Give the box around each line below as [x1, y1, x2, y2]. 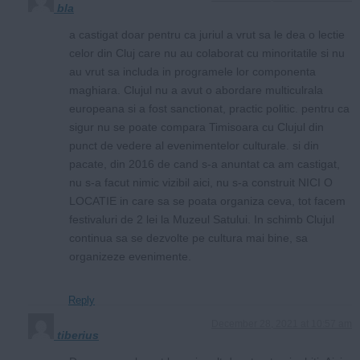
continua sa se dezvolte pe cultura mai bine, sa [69, 231, 308, 244]
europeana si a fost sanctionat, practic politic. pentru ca [69, 101, 350, 115]
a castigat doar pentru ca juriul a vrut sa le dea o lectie [69, 27, 345, 41]
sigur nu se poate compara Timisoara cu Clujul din [69, 120, 324, 133]
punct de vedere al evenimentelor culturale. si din [69, 138, 319, 152]
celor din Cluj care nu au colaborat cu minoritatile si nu [69, 46, 345, 59]
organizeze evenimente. [69, 249, 191, 263]
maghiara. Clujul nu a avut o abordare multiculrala [69, 83, 323, 96]
